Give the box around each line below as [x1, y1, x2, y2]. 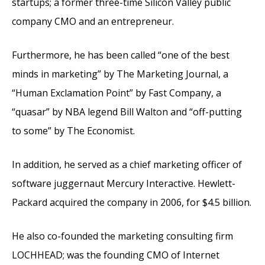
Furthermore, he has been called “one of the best [12, 48, 230, 62]
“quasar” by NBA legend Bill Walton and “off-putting [12, 105, 242, 118]
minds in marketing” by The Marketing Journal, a [12, 67, 228, 80]
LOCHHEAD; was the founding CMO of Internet [12, 248, 219, 261]
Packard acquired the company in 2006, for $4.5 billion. [12, 195, 251, 209]
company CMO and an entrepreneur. [12, 14, 174, 28]
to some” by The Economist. [12, 124, 135, 137]
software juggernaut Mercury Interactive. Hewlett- [12, 176, 235, 190]
